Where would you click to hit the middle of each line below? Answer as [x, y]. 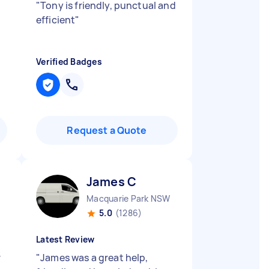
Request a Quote [107, 130]
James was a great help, [94, 258]
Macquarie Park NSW [128, 198]
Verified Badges [69, 62]
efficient [56, 20]
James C [112, 182]
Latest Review [65, 239]
